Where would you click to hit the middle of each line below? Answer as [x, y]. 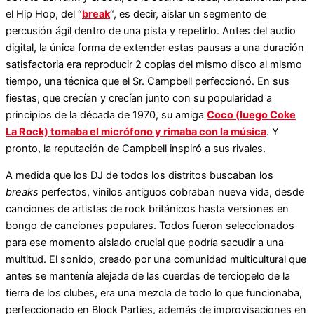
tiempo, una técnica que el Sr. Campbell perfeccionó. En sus [148, 81]
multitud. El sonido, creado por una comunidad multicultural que [156, 260]
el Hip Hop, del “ [44, 14]
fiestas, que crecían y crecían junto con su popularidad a [139, 98]
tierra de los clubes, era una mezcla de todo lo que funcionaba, [154, 293]
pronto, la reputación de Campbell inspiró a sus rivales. [136, 148]
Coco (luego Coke [251, 115]
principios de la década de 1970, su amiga [106, 115]
